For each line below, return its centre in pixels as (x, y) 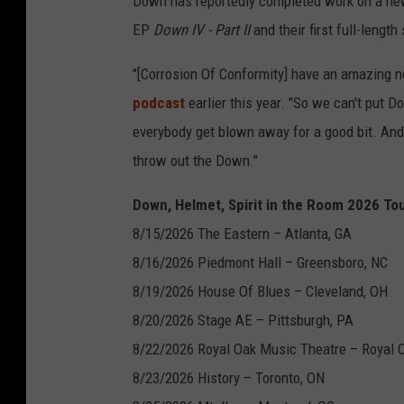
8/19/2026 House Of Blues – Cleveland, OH (260, 292)
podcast (159, 103)
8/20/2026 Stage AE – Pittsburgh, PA (243, 321)
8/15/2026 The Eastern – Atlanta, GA (242, 234)
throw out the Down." (195, 161)
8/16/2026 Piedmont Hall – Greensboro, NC (260, 263)
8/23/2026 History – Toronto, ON (229, 378)
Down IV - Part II (202, 30)
